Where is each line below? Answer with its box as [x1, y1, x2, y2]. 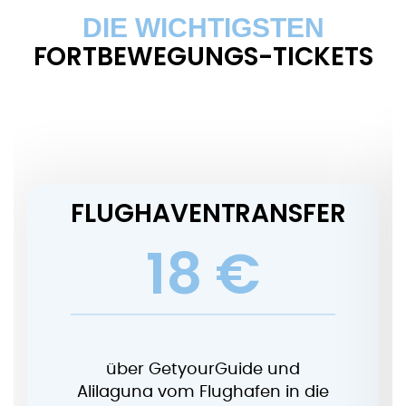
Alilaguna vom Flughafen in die [77, 383, 329, 401]
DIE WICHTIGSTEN [82, 12, 324, 43]
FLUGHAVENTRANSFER [71, 195, 347, 231]
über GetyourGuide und [106, 361, 300, 378]
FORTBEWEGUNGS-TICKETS [33, 38, 373, 74]
